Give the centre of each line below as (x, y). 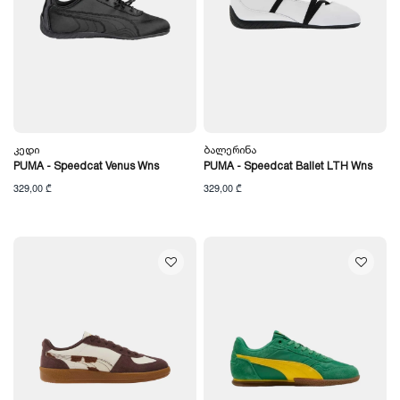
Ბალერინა (230, 151)
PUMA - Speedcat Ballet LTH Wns (288, 167)
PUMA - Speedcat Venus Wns (86, 167)
